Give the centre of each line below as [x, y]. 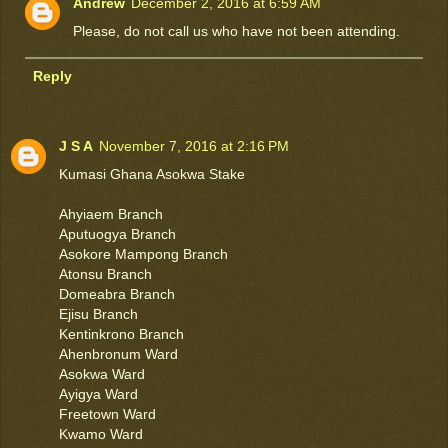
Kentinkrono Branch [121, 333]
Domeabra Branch [117, 293]
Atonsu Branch [105, 273]
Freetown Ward [107, 413]
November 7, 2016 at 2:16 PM [194, 145]
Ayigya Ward [98, 393]
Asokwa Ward [102, 373]
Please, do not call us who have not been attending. [237, 30]
